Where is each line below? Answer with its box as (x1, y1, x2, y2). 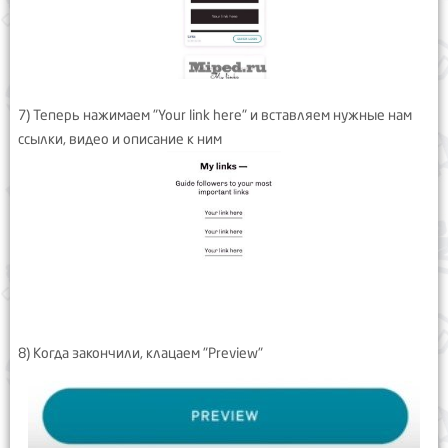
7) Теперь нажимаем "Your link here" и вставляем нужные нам (18, 106, 412, 124)
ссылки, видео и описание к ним (18, 130, 222, 148)
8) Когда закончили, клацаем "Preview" (18, 344, 263, 362)
